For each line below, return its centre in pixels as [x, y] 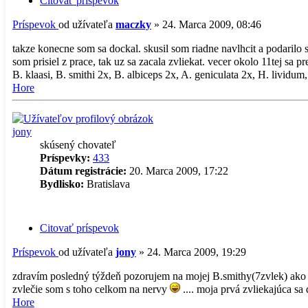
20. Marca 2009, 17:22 [177, 170]
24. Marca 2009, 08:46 [212, 24]
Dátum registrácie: [83, 170]
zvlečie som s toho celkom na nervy [91, 289]
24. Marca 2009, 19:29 [197, 252]
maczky [133, 24]
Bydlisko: [62, 184]
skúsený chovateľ [78, 144]
